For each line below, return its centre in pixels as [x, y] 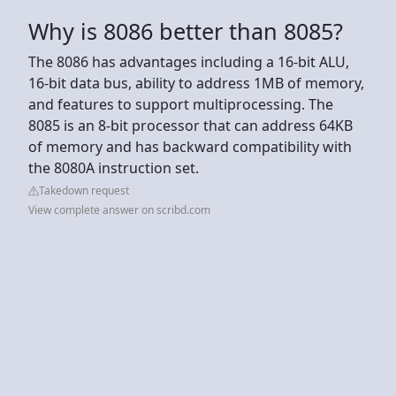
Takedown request [84, 190]
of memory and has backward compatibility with [190, 146]
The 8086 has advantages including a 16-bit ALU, [189, 61]
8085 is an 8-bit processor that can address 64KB [190, 125]
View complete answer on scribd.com [119, 209]
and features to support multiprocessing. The [181, 104]
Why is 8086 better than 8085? [186, 30]
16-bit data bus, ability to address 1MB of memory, [196, 83]
